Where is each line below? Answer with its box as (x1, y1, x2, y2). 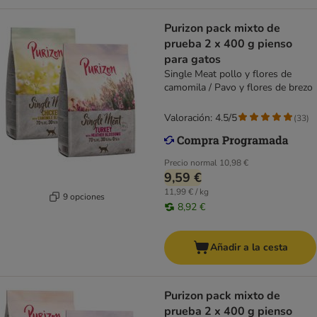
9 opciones (63, 190, 105, 202)
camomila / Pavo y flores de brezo (164, 81, 313, 95)
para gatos (164, 52, 221, 68)
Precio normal (164, 157, 217, 169)
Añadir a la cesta (209, 241, 288, 255)
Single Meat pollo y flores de (164, 67, 292, 81)
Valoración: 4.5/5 (164, 111, 237, 125)
